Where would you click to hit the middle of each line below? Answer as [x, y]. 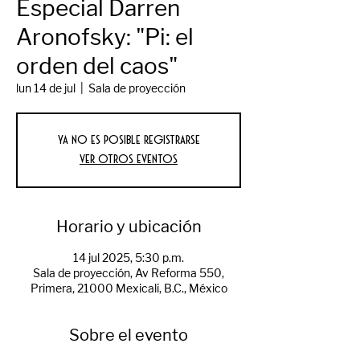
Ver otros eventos [129, 160]
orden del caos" [97, 66]
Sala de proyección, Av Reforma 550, [129, 274]
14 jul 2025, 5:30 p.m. [129, 258]
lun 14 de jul [46, 89]
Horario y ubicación [129, 227]
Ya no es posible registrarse [129, 140]
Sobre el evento [129, 335]
